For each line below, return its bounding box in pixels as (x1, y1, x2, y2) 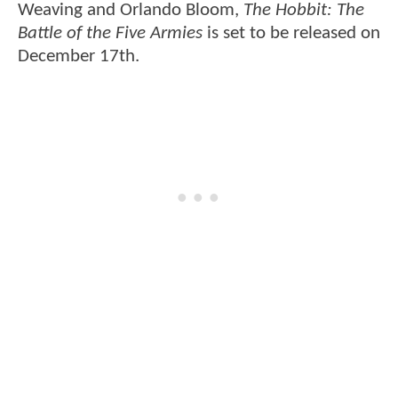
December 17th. (18, 46, 139, 66)
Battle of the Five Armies (18, 23, 203, 43)
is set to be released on (203, 23, 380, 43)
